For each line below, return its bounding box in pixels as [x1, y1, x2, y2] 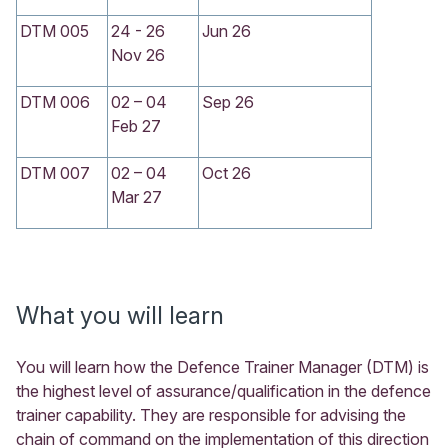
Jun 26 [202, 20, 251, 41]
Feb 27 [111, 115, 161, 136]
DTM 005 [20, 20, 89, 41]
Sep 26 [202, 91, 254, 112]
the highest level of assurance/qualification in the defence [16, 380, 431, 401]
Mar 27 [111, 186, 162, 207]
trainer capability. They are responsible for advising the [16, 404, 406, 425]
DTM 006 [20, 91, 90, 112]
